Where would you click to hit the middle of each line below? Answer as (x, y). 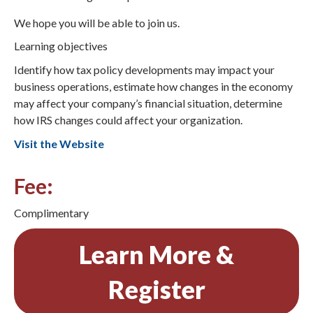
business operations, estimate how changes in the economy (153, 86)
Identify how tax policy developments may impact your (144, 70)
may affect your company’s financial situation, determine (148, 103)
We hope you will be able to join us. (97, 22)
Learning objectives (61, 46)
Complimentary (51, 213)
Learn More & (156, 254)
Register (156, 289)
